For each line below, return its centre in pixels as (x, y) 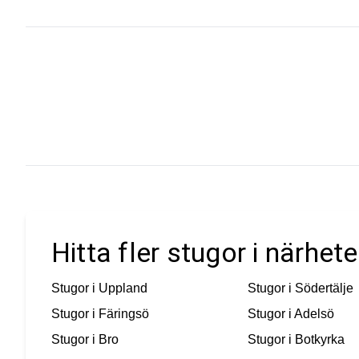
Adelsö (314, 314)
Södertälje (324, 288)
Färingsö (124, 314)
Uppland (123, 288)
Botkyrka (319, 340)
